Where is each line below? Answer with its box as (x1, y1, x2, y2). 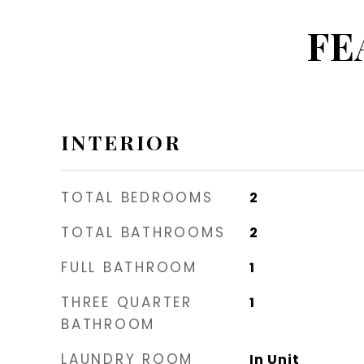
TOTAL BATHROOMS (61, 223, 226, 242)
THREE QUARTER (61, 292, 193, 312)
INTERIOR (61, 128, 182, 155)
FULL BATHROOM (61, 258, 197, 277)
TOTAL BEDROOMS (61, 188, 214, 207)
